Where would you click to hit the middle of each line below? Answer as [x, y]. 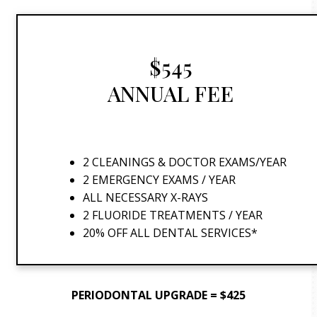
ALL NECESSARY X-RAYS [145, 197]
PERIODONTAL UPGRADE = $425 [158, 295]
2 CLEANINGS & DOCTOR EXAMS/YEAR [185, 162]
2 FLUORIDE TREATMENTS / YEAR [173, 215]
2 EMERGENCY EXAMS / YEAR [159, 180]
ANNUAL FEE [171, 94]
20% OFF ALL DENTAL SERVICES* [170, 233]
